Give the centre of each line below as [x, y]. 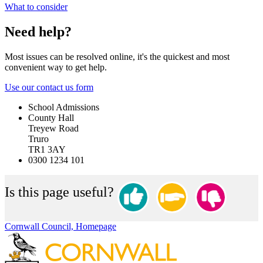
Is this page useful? [59, 192]
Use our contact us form [49, 87]
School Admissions [64, 107]
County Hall [51, 118]
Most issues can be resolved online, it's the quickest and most [117, 57]
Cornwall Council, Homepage [60, 227]
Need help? [38, 32]
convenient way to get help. [56, 68]
